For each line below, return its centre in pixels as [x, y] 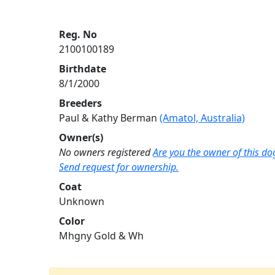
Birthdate [83, 69]
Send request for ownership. [119, 167]
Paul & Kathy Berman [109, 118]
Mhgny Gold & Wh [101, 236]
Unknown [82, 202]
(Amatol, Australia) [202, 118]
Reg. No [78, 35]
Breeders [80, 103]
